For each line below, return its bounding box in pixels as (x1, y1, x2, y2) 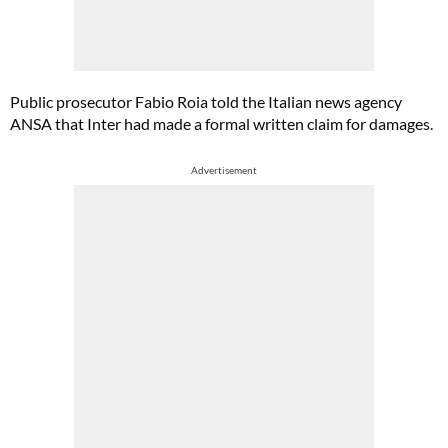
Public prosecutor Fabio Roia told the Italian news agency (10, 92, 402, 111)
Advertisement (191, 164, 257, 176)
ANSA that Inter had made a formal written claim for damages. (10, 114, 433, 133)
